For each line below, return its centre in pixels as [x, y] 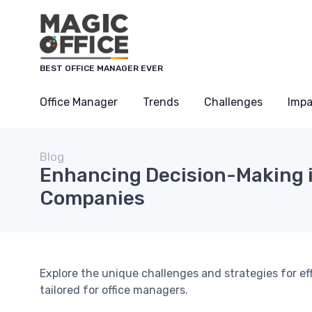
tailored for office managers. [114, 290]
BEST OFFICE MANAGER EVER [101, 68]
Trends [161, 102]
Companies [92, 198]
